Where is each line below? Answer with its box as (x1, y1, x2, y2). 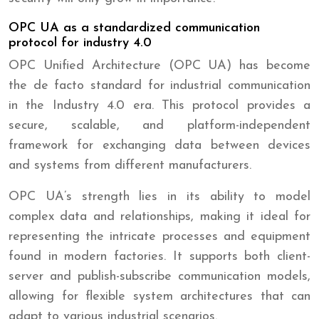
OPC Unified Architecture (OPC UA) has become (9, 58, 310, 73)
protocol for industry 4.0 (9, 36, 152, 50)
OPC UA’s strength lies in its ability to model (9, 189, 310, 204)
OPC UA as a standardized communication (9, 21, 260, 35)
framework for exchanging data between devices (9, 138, 310, 152)
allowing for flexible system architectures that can (9, 289, 310, 303)
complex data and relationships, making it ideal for (9, 209, 310, 224)
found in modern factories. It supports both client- (9, 249, 310, 263)
